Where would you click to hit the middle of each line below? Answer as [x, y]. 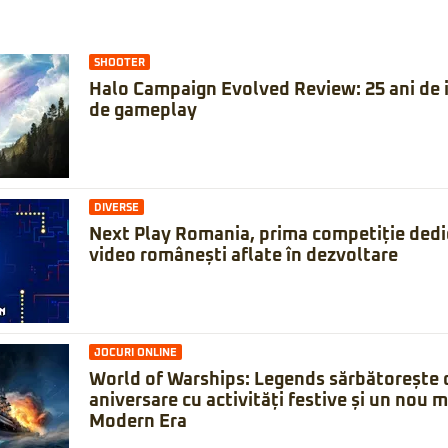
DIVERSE [116, 207]
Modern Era [138, 422]
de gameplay [143, 111]
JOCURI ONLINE [135, 352]
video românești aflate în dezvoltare [243, 256]
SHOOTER [119, 62]
